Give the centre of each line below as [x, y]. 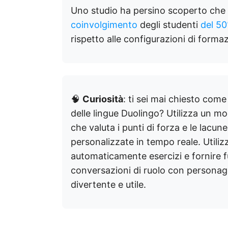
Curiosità [103, 99]
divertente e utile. [108, 184]
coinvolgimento [104, 25]
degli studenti [169, 25]
